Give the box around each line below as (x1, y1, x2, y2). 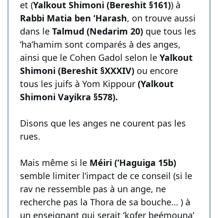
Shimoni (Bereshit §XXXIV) (20, 65, 137, 77)
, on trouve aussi (127, 12, 196, 24)
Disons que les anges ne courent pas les (20, 117, 186, 129)
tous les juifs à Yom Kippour (20, 78, 138, 90)
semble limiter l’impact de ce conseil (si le (20, 170, 192, 182)
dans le (20, 25, 50, 37)
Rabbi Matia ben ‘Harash (20, 12, 127, 24)
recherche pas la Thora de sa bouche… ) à (20, 196, 190, 208)
